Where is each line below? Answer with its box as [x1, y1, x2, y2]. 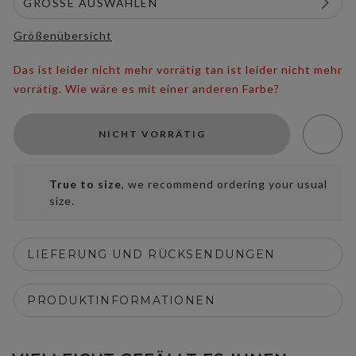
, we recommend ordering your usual [122, 177, 327, 191]
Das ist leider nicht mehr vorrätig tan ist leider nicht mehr [14, 63, 342, 76]
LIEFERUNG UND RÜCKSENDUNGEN [27, 247, 276, 261]
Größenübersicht [14, 29, 112, 42]
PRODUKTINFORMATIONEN [27, 293, 215, 308]
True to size [49, 177, 122, 191]
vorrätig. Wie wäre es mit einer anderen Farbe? [14, 82, 280, 95]
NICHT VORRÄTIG [98, 128, 206, 140]
